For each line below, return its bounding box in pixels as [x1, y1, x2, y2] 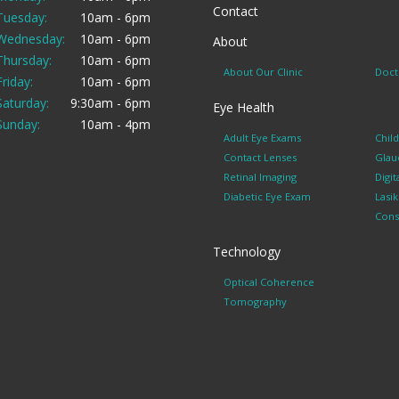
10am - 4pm [79, 116, 151, 134]
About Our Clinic [224, 65, 303, 79]
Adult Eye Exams [224, 131, 301, 145]
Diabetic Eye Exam [224, 190, 311, 204]
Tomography [224, 295, 287, 309]
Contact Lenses [224, 151, 297, 165]
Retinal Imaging [224, 170, 297, 184]
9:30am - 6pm [69, 94, 151, 112]
